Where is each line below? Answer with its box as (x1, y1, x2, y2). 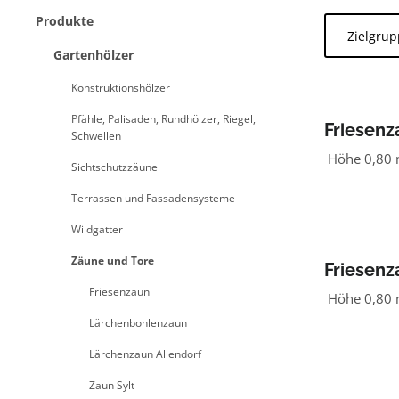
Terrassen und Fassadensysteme (71, 191, 235, 206)
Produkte (36, 12, 94, 29)
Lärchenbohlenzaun (89, 315, 187, 330)
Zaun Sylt (89, 378, 134, 393)
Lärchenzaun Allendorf (89, 346, 201, 362)
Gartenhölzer (53, 46, 134, 63)
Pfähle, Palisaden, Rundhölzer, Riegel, (71, 111, 256, 126)
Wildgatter (71, 222, 123, 237)
